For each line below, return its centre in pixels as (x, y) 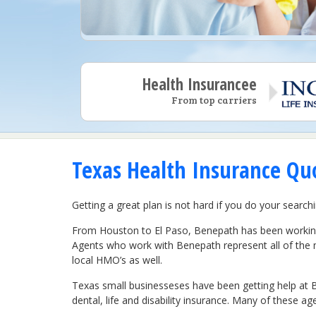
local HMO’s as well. (117, 260)
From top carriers (214, 100)
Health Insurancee (199, 85)
